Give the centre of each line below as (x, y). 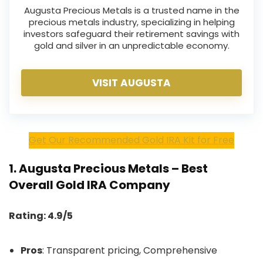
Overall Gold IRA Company (90, 185)
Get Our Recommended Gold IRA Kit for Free (131, 140)
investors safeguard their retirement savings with (131, 34)
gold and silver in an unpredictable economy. (131, 45)
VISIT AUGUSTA (131, 83)
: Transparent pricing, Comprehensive (130, 250)
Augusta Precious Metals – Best (113, 168)
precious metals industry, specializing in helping (131, 22)
